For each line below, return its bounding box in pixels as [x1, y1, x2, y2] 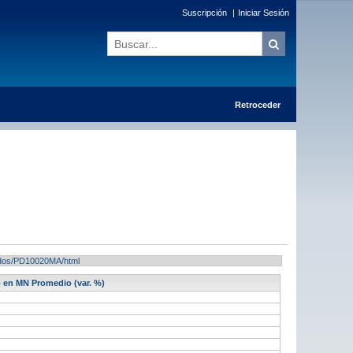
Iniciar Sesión [238, 8, 289, 17]
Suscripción [182, 8, 227, 17]
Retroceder [235, 99, 281, 110]
